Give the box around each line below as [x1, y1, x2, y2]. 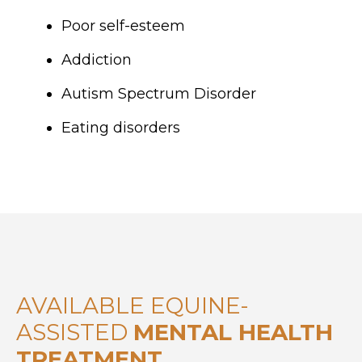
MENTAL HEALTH [133, 318, 333, 347]
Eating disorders [61, 119, 180, 137]
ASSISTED [16, 318, 133, 347]
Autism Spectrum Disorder [61, 85, 256, 103]
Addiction [61, 51, 132, 69]
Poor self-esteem [61, 17, 185, 36]
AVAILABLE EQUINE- [16, 292, 249, 320]
